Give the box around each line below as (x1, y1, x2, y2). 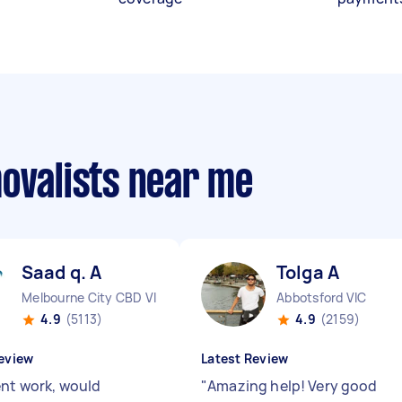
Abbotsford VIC (276, 289, 367, 306)
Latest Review (201, 350, 289, 367)
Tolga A (276, 260, 340, 284)
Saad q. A (22, 260, 102, 284)
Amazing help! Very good (207, 376, 378, 396)
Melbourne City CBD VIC (22, 289, 166, 306)
